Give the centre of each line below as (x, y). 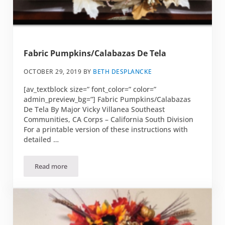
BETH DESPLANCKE (123, 71)
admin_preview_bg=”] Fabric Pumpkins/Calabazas (107, 99)
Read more (51, 166)
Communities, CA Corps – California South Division (109, 119)
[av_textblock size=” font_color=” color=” (90, 89)
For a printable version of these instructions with (106, 129)
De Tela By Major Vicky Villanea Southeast (94, 109)
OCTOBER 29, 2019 (53, 71)
